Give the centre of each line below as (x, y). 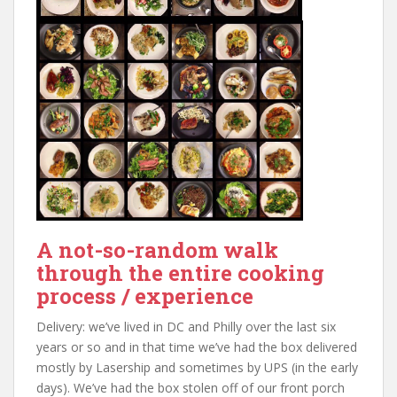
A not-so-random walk (157, 249)
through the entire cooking (180, 272)
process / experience (145, 296)
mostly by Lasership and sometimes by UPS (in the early (197, 367)
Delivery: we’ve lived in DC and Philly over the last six (186, 326)
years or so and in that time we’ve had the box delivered (197, 346)
